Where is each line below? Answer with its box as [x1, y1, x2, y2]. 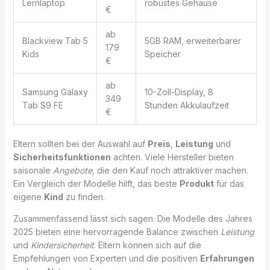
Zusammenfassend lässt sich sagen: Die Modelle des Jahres [13, 213, 253, 224]
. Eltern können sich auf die [93, 240, 201, 251]
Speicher [144, 49, 181, 60]
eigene [13, 192, 44, 202]
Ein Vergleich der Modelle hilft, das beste [13, 178, 180, 189]
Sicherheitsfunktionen [13, 152, 111, 163]
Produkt [179, 178, 214, 189]
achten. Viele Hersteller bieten [110, 152, 234, 163]
